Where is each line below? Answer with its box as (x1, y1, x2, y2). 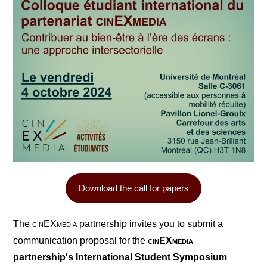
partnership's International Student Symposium (13, 252, 228, 262)
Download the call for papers (78, 183, 189, 193)
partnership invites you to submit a (77, 218, 223, 229)
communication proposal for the (13, 235, 148, 246)
